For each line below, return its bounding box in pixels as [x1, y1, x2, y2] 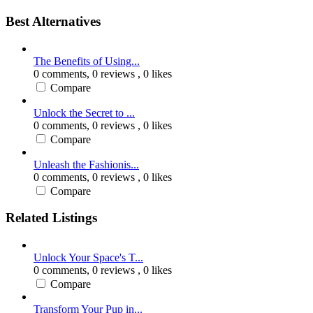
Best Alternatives [6, 13, 101, 29]
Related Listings [6, 210, 97, 226]
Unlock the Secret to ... [34, 106, 135, 119]
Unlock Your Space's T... [34, 252, 143, 264]
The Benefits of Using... [34, 54, 140, 67]
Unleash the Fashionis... [34, 158, 139, 170]
